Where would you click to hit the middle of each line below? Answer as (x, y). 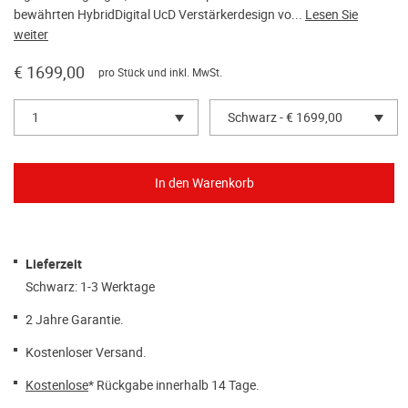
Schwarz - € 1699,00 (285, 117)
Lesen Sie (331, 14)
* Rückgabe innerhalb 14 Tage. (174, 385)
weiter (31, 34)
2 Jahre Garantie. (75, 319)
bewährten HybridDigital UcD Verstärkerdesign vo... (159, 14)
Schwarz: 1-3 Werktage (90, 286)
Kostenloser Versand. (86, 352)
